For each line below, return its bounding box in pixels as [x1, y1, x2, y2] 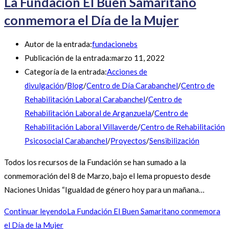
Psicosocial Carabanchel [25, 136, 107, 146]
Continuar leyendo [4, 207, 67, 216]
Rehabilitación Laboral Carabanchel [25, 95, 145, 104]
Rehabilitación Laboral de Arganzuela [25, 108, 151, 118]
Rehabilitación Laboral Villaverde [25, 122, 138, 132]
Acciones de [107, 67, 147, 77]
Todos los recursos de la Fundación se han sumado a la [4, 157, 186, 167]
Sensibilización [149, 136, 199, 146]
